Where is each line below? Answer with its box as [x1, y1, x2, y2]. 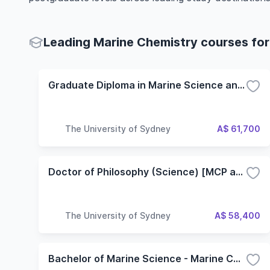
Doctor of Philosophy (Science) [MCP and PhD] [236, 166, 243, 178]
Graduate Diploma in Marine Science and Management [237, 79, 245, 91]
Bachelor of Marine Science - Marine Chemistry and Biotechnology [233, 253, 240, 265]
